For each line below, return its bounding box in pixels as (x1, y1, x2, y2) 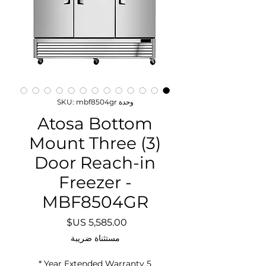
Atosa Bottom (37, 113, 153, 134)
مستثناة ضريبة (70, 232, 120, 243)
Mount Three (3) (29, 132, 161, 153)
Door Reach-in (34, 152, 156, 173)
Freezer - (58, 172, 132, 192)
